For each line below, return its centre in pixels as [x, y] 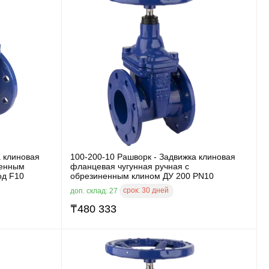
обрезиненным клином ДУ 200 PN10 [142, 176]
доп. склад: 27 [95, 191]
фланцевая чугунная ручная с [130, 166]
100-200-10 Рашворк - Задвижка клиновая [153, 156]
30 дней [155, 190]
